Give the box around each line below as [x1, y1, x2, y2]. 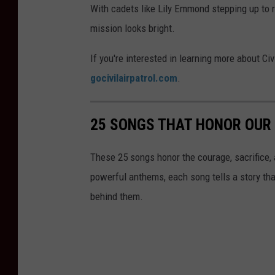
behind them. [90, 190, 143, 203]
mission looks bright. [90, 21, 175, 34]
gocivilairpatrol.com [90, 71, 177, 84]
